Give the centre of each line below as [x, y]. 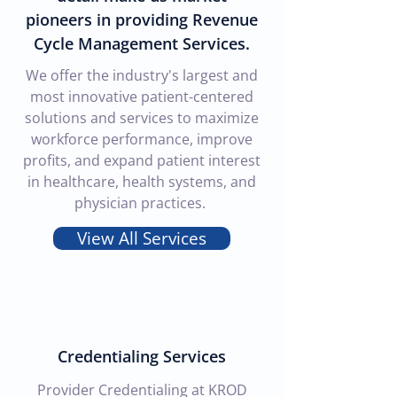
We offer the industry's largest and [142, 75]
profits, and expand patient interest [142, 160]
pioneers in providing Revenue [141, 19]
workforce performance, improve [142, 139]
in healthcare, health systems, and [142, 182]
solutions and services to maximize [142, 118]
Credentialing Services [142, 356]
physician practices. [142, 203]
